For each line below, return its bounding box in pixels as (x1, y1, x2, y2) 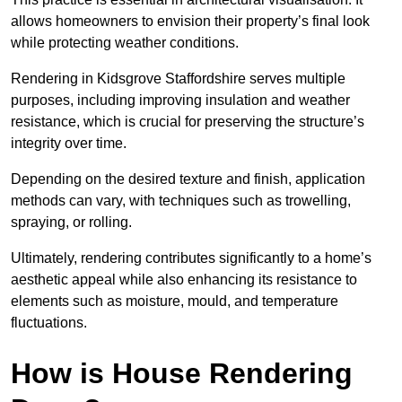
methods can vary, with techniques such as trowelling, (11, 192, 351, 208)
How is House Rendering (11, 356, 353, 389)
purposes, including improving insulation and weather (11, 92, 350, 108)
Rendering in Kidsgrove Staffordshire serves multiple (11, 70, 345, 86)
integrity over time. (11, 135, 127, 151)
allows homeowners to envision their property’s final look (11, 13, 370, 29)
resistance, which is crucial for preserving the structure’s (11, 113, 364, 129)
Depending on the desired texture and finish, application (11, 170, 365, 187)
